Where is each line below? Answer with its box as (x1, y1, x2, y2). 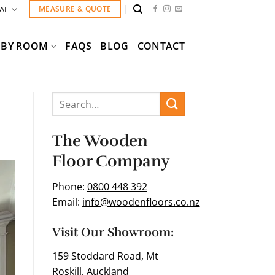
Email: (52, 195, 82, 209)
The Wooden (52, 131, 148, 150)
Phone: (52, 179, 87, 193)
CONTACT (137, 39, 185, 53)
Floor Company (52, 152, 169, 171)
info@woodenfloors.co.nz (82, 195, 200, 209)
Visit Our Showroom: (52, 224, 174, 240)
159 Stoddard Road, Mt (52, 249, 158, 263)
